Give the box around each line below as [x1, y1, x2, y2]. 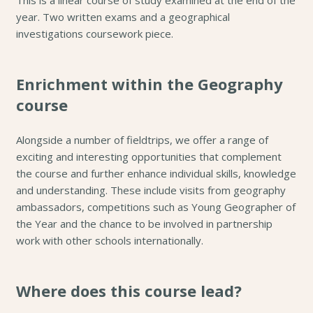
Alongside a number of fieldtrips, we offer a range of [15, 132, 268, 147]
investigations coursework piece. [15, 27, 173, 41]
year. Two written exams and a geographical [15, 10, 230, 24]
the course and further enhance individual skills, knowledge [15, 166, 296, 180]
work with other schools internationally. [15, 233, 203, 247]
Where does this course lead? [15, 279, 242, 301]
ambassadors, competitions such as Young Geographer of [15, 199, 296, 214]
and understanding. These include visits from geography [15, 182, 286, 197]
